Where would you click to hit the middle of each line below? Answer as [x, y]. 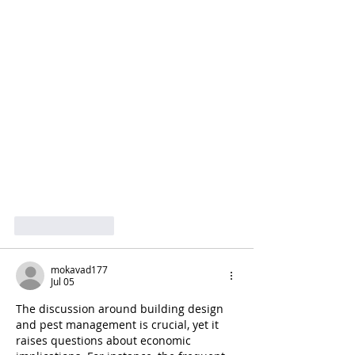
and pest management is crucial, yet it [119, 324]
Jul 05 [63, 281]
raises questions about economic [105, 340]
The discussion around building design [121, 308]
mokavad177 [79, 269]
